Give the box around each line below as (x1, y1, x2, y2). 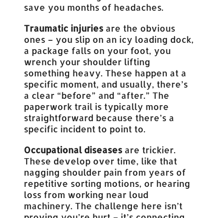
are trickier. (122, 144, 176, 156)
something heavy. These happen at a (24, 67, 187, 79)
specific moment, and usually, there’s (24, 78, 188, 90)
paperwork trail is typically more (24, 101, 169, 112)
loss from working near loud (24, 189, 149, 200)
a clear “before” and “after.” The (24, 90, 170, 101)
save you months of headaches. (24, 1, 164, 13)
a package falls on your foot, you (24, 45, 171, 56)
